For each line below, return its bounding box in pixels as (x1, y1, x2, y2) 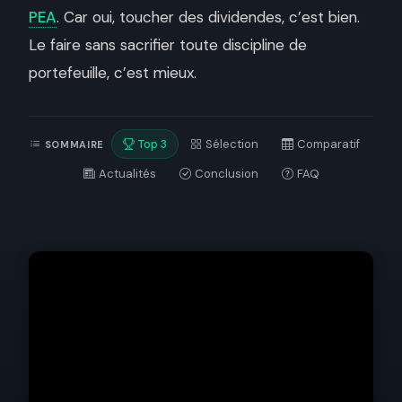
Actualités (98, 166, 156, 181)
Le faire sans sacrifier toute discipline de (29, 35, 307, 55)
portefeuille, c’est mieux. (29, 63, 197, 83)
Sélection (205, 136, 258, 152)
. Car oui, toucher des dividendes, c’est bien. (57, 7, 360, 27)
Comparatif (296, 136, 360, 152)
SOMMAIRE (44, 137, 104, 151)
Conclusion (194, 166, 258, 181)
